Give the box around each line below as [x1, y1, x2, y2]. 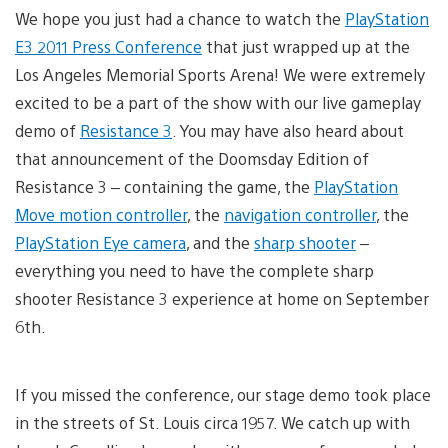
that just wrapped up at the [202, 35, 410, 57]
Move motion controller [15, 203, 187, 225]
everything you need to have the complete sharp [15, 259, 374, 281]
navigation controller [224, 203, 376, 225]
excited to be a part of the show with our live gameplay [15, 91, 421, 113]
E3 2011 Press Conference [15, 35, 202, 57]
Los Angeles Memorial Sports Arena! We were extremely [15, 63, 425, 85]
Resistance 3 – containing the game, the [15, 175, 314, 197]
